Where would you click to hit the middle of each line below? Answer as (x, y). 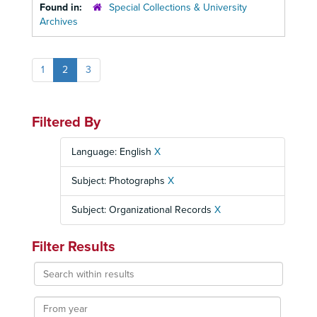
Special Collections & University (178, 7)
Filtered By (66, 122)
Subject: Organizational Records (143, 210)
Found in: (62, 7)
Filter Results (74, 247)
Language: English (113, 152)
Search (48, 268)
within (47, 282)
